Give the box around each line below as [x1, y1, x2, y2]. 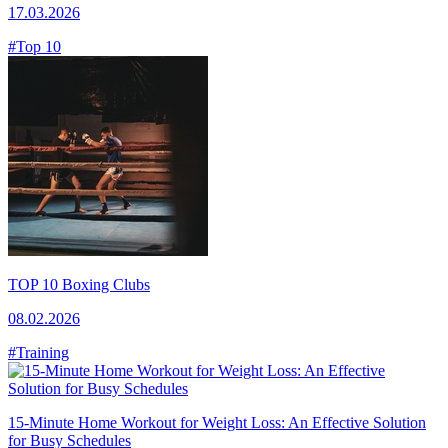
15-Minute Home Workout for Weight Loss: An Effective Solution [8, 413, 426, 431]
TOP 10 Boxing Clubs [8, 275, 150, 293]
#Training [8, 343, 69, 361]
